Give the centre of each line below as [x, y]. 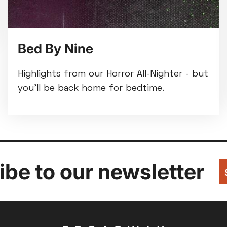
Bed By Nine [55, 49]
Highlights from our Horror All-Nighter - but [113, 74]
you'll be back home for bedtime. [91, 89]
